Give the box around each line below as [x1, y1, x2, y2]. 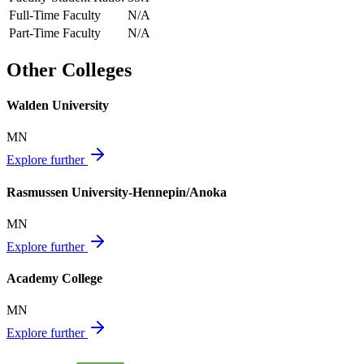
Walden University [6, 98, 109, 113]
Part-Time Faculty [9, 25, 101, 40]
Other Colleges [6, 58, 132, 80]
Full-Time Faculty [9, 7, 101, 22]
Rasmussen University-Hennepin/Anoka [6, 184, 227, 199]
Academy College [6, 271, 102, 286]
